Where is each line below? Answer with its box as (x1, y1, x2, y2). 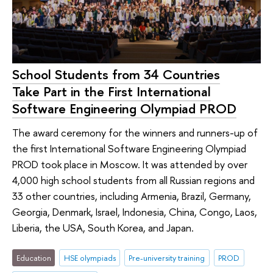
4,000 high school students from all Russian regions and (12, 173, 255, 188)
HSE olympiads (63, 252, 116, 263)
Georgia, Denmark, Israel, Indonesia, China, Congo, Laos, (12, 205, 257, 219)
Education (16, 252, 51, 263)
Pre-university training (129, 252, 205, 263)
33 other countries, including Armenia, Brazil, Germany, (12, 189, 251, 204)
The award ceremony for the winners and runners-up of (12, 126, 258, 140)
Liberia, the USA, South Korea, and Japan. (12, 221, 194, 235)
